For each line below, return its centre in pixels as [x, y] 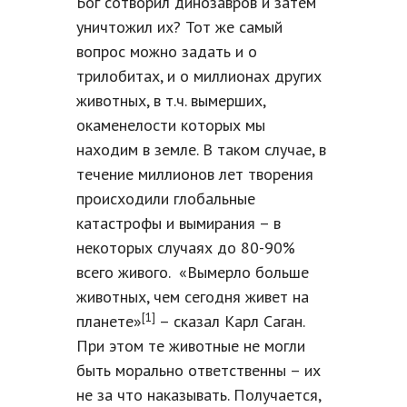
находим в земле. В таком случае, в [203, 150]
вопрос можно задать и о [167, 52]
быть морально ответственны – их [199, 371]
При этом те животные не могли [191, 346]
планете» [109, 322]
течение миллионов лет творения [195, 174]
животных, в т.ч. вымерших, [173, 101]
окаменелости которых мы [171, 125]
